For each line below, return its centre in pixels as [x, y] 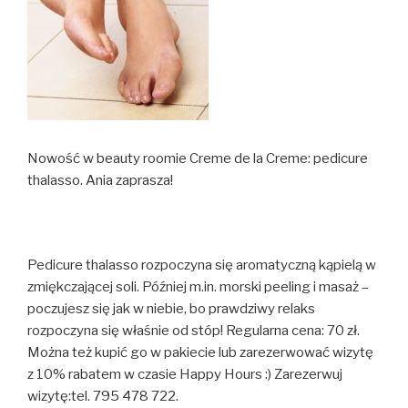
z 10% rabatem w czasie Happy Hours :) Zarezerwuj [185, 374]
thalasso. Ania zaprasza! [100, 180]
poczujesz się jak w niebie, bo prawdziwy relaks [171, 308]
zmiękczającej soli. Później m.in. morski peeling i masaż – [198, 286]
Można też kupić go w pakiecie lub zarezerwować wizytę [200, 352]
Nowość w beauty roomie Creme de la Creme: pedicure [198, 158]
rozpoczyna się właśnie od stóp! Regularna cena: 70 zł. [194, 330]
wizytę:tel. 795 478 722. [103, 396]
